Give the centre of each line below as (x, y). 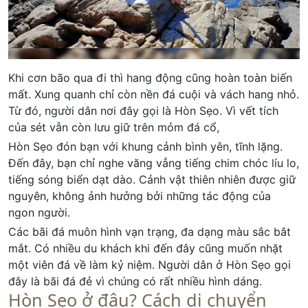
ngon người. (39, 213)
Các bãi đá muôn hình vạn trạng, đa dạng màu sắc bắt (150, 232)
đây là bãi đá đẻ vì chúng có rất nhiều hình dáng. (135, 282)
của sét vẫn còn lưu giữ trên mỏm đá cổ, (114, 128)
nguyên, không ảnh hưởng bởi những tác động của (140, 196)
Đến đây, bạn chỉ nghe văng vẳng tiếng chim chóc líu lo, (154, 163)
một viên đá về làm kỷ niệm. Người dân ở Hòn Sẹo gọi (150, 265)
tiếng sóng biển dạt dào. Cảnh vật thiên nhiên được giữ (152, 180)
